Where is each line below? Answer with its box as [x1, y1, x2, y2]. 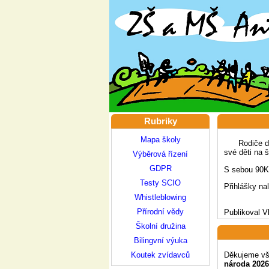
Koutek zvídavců [131, 250, 190, 259]
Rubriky [144, 116, 177, 126]
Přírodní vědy [137, 207, 184, 216]
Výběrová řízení [133, 150, 188, 159]
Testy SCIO [140, 178, 181, 187]
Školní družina [135, 222, 186, 231]
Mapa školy [140, 135, 181, 144]
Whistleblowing [134, 193, 186, 202]
